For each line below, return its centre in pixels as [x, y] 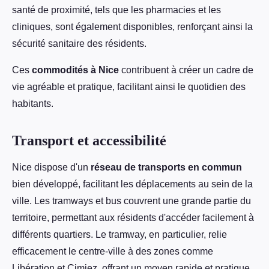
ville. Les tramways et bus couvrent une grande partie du [131, 201]
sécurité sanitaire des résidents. [79, 44]
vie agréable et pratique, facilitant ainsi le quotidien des [129, 87]
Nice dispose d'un [51, 168]
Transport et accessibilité [89, 141]
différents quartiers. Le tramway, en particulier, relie [119, 235]
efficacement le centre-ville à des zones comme [113, 252]
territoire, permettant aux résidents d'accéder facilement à [133, 218]
